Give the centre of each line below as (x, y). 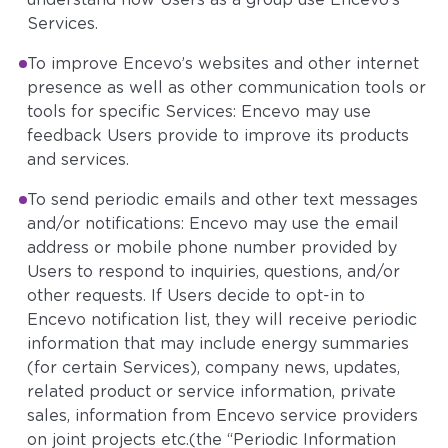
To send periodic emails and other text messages (223, 200)
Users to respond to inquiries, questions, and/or (214, 272)
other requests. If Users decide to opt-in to (196, 296)
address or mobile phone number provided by (212, 248)
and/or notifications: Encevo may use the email (213, 224)
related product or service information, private (212, 392)
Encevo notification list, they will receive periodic (222, 320)
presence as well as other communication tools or (227, 88)
